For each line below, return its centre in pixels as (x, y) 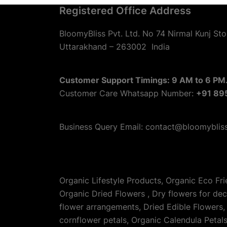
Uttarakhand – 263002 (105, 47)
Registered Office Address (125, 11)
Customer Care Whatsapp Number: (128, 93)
